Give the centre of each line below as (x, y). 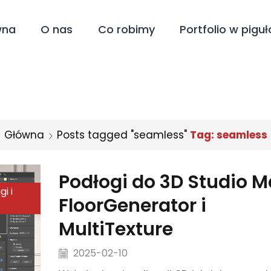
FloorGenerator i (132, 205)
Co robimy (126, 29)
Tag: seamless (229, 135)
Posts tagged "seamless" (122, 135)
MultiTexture (116, 229)
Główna (24, 135)
